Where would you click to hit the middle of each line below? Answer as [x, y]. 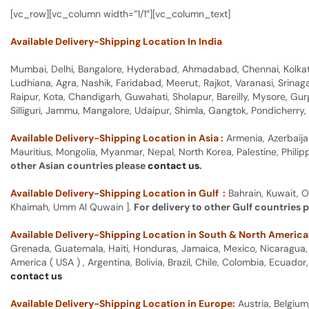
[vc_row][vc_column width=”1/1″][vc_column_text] [120, 14]
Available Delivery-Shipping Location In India [116, 42]
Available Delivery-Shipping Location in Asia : [117, 138]
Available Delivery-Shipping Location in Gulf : [118, 193]
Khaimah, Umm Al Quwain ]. [72, 207]
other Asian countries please [79, 166]
